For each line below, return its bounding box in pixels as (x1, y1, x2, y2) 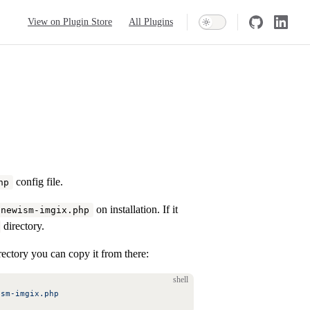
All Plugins (129, 17, 173, 27)
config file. (13, 175, 63, 188)
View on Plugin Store (28, 17, 112, 27)
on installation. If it (93, 203, 178, 215)
